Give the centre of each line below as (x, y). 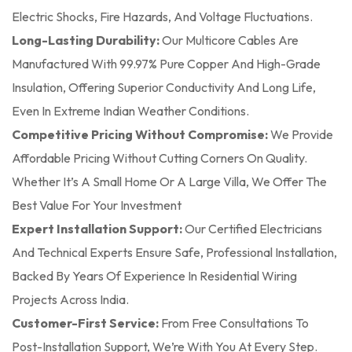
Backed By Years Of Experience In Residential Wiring (154, 276)
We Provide (302, 134)
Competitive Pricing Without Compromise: (141, 134)
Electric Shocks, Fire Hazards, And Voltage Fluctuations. (162, 16)
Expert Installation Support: (98, 229)
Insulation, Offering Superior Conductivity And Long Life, (164, 87)
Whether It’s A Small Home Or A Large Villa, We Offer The (169, 181)
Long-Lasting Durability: (86, 40)
